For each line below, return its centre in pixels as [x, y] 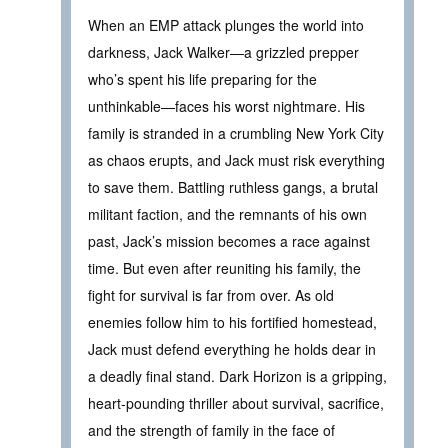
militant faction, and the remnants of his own [227, 213]
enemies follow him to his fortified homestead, [232, 321]
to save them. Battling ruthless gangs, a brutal [233, 186]
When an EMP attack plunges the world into [226, 24]
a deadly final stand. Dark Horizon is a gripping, [237, 375]
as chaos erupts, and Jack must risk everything [236, 159]
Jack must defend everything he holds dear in [232, 348]
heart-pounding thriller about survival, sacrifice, [236, 402]
